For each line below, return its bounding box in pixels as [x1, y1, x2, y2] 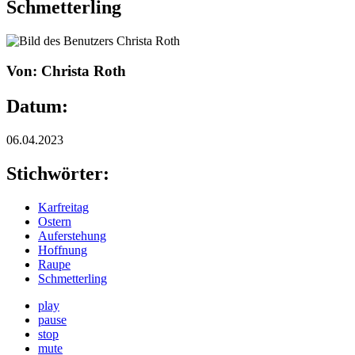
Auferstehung [38, 228, 106, 242]
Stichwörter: [6, 162, 114, 184]
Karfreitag [38, 200, 89, 214]
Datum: [6, 96, 73, 117]
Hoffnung [38, 242, 87, 257]
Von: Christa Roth [6, 63, 126, 80]
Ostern [38, 214, 71, 228]
